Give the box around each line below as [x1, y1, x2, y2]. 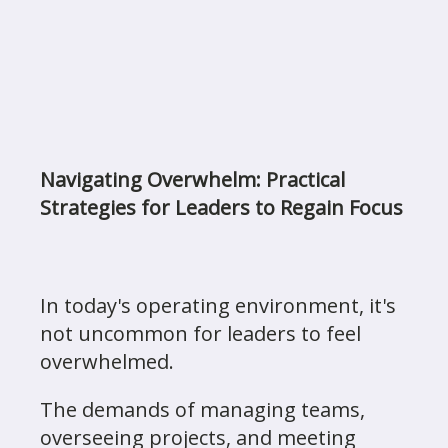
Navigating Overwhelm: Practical [40, 166, 345, 193]
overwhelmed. [40, 348, 179, 375]
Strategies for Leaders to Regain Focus [40, 194, 403, 221]
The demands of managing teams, [40, 396, 365, 423]
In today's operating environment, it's [40, 292, 396, 319]
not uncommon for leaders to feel [40, 320, 361, 347]
